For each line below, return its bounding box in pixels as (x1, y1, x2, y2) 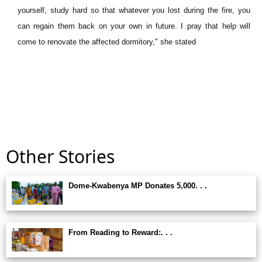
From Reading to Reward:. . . (68, 228, 173, 237)
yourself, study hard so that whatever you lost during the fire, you (18, 6, 250, 15)
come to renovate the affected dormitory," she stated (18, 37, 196, 46)
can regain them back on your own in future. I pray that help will (18, 22, 250, 30)
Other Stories (6, 144, 115, 168)
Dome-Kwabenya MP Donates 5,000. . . (68, 181, 207, 190)
